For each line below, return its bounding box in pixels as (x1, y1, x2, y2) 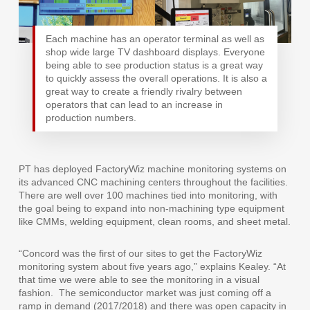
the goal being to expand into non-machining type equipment (18, 203, 284, 215)
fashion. (18, 287, 53, 299)
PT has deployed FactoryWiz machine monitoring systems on (18, 163, 286, 175)
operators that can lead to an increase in (45, 99, 223, 111)
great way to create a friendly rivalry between (45, 86, 242, 98)
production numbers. (45, 112, 136, 124)
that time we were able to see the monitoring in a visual (18, 274, 259, 286)
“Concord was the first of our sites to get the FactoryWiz (18, 248, 262, 259)
